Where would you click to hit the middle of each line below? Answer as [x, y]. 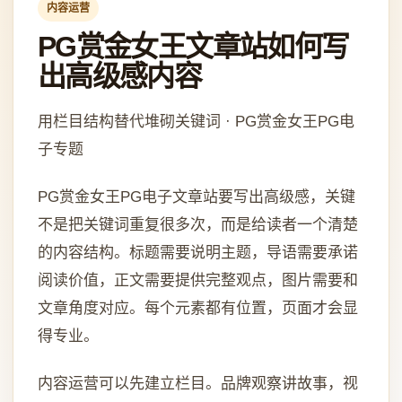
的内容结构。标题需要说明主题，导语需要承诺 [197, 253]
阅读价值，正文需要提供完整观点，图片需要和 [197, 281]
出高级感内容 [119, 77]
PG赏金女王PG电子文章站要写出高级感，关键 [196, 197]
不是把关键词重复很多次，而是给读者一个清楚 [197, 225]
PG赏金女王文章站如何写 [193, 47]
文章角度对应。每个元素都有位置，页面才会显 [197, 309]
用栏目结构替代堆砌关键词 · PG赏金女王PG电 [196, 122]
